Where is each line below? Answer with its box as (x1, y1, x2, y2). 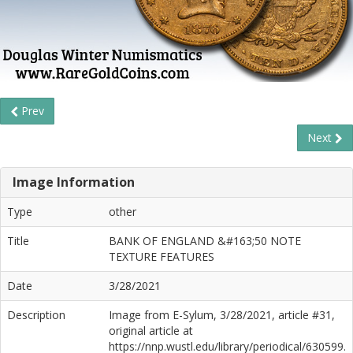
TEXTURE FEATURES (109, 249, 214, 264)
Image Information (13, 173, 135, 191)
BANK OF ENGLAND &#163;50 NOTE (109, 233, 301, 248)
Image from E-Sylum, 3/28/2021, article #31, (109, 307, 335, 322)
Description (7, 307, 65, 322)
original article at (109, 323, 193, 338)
